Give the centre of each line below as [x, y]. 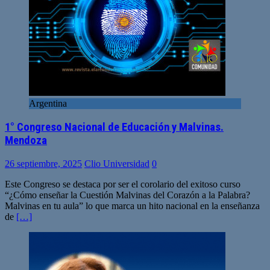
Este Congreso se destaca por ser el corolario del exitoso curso [123, 184]
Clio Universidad [117, 163]
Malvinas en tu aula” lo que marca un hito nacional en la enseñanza [132, 206]
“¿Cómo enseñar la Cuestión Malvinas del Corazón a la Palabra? [127, 195]
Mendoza [26, 140]
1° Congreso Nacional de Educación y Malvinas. [114, 127]
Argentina [48, 104]
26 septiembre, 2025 [43, 163]
